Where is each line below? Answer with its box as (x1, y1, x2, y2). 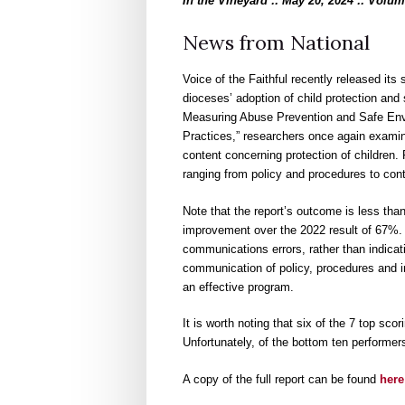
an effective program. (183, 279, 294, 294)
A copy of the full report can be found (183, 372, 380, 386)
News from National (183, 30, 370, 56)
